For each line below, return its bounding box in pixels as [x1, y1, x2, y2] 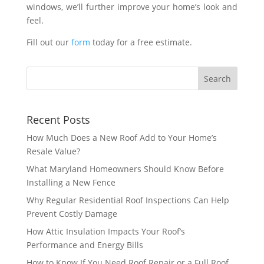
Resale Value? [26, 146, 80, 157]
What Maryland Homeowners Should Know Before [26, 163, 224, 175]
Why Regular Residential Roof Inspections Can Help [26, 194, 229, 206]
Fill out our [26, 37, 71, 48]
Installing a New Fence [26, 177, 115, 189]
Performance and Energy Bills [26, 239, 143, 251]
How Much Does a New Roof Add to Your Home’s [26, 132, 217, 144]
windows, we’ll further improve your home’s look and [26, 1, 238, 12]
